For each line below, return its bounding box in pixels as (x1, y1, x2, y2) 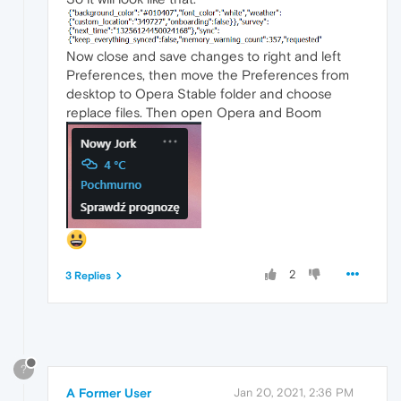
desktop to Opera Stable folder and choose (66, 85, 332, 101)
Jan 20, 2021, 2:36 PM (234, 385, 354, 399)
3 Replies (65, 269, 111, 282)
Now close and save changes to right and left (66, 47, 341, 64)
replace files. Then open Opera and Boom (66, 104, 321, 120)
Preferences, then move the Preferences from (66, 66, 349, 82)
